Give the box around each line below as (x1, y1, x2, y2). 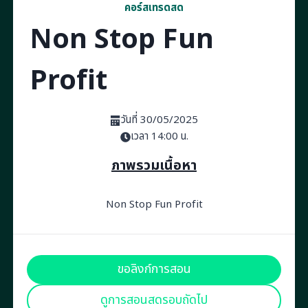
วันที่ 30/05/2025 (120, 112, 198, 128)
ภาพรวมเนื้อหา (111, 155, 197, 176)
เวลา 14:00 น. (130, 129, 188, 144)
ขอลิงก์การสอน (117, 260, 191, 279)
